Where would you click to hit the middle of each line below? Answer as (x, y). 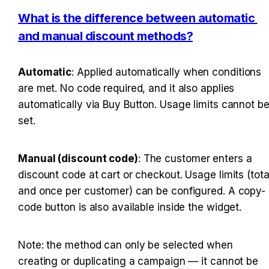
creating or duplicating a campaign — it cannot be (138, 261)
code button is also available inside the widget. (130, 207)
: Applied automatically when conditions (167, 72)
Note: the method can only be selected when (125, 245)
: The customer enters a (195, 159)
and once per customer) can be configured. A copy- (142, 191)
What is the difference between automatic (136, 18)
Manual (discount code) (78, 159)
